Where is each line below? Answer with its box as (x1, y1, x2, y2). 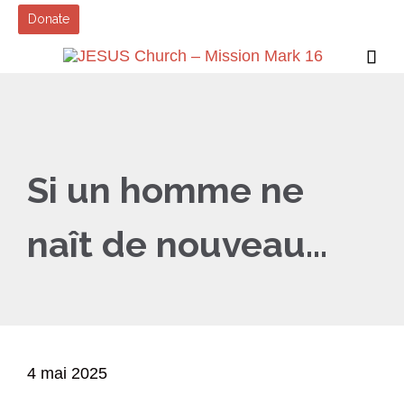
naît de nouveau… (27, 223, 327, 265)
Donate (28, 12, 70, 26)
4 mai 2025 (27, 364, 107, 382)
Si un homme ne (27, 169, 304, 211)
